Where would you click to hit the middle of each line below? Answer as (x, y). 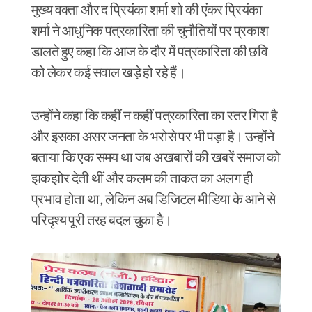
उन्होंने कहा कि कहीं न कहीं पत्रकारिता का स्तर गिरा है (154, 116)
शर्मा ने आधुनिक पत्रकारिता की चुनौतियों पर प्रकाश (150, 31)
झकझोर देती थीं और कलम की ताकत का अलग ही (142, 178)
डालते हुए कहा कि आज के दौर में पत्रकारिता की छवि (150, 52)
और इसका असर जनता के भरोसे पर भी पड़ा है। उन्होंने (153, 136)
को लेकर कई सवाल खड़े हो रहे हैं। (109, 72)
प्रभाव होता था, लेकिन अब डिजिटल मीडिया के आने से (154, 199)
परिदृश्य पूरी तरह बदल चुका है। (102, 220)
